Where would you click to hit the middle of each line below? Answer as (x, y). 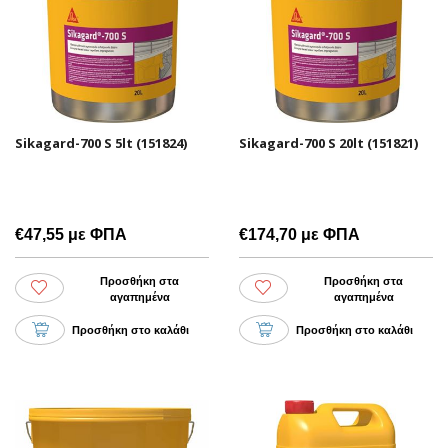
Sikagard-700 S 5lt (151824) (101, 142)
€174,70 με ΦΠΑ (299, 234)
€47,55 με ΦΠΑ (71, 234)
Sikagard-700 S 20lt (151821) (328, 142)
